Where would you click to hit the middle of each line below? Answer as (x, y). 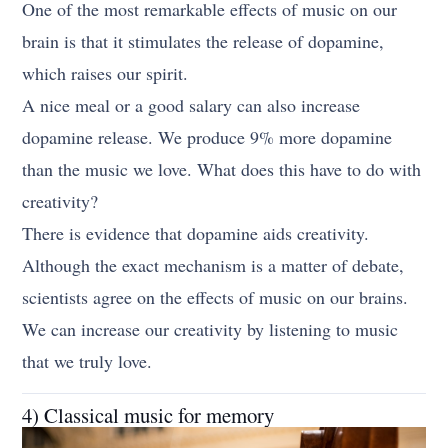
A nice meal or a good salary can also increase (191, 105)
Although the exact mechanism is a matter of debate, (213, 265)
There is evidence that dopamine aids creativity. (196, 233)
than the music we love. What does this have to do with (222, 169)
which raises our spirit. (105, 73)
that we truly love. (87, 361)
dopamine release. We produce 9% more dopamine (207, 137)
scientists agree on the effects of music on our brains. (215, 297)
